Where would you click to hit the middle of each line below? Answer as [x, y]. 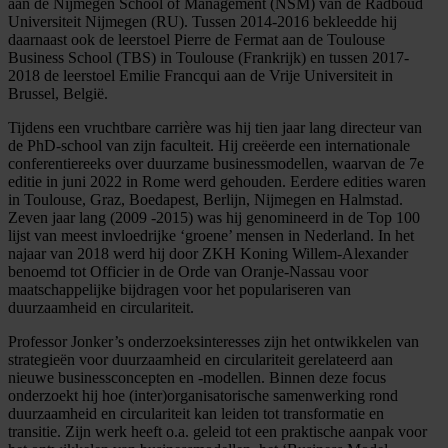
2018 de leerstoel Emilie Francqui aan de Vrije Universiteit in [200, 75]
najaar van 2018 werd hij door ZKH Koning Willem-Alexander [208, 253]
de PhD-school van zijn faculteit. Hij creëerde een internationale [209, 145]
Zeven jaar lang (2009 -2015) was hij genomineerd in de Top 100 [214, 217]
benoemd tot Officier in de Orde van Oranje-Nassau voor [188, 271]
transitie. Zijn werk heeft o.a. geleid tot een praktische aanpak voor [217, 431]
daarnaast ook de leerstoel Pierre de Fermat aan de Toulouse [196, 39]
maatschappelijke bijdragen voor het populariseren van [179, 289]
